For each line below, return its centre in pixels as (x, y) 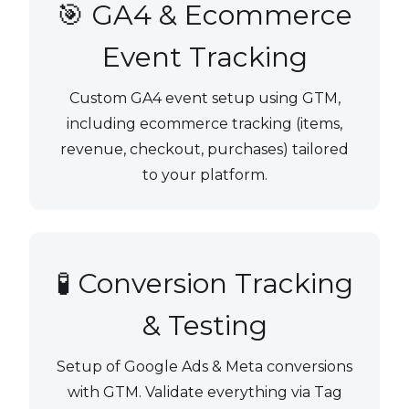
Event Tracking (204, 58)
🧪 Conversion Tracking (204, 284)
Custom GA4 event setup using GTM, (204, 99)
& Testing (204, 326)
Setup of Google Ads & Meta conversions (204, 367)
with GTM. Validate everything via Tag (204, 393)
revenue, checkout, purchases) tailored (204, 150)
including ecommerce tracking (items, (204, 124)
